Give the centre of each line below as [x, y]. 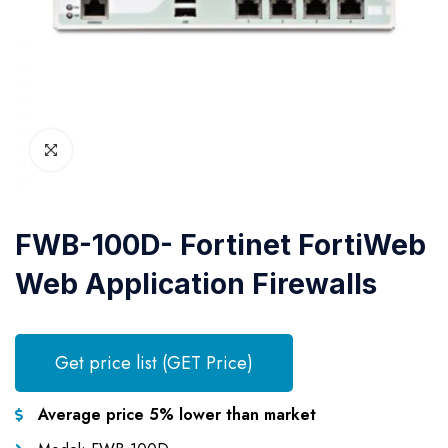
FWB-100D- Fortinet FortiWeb [220, 245]
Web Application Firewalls [196, 284]
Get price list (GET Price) [154, 363]
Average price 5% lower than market [176, 414]
